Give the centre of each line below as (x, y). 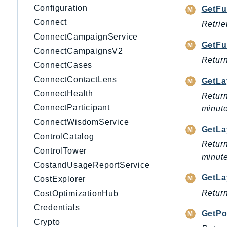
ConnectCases (63, 65)
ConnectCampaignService (86, 36)
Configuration (61, 8)
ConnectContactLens (75, 80)
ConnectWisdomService (81, 122)
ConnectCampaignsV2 (78, 51)
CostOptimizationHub (76, 194)
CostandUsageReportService (92, 165)
